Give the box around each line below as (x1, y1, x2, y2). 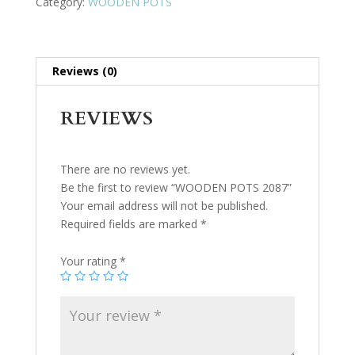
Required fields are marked (59, 216, 200, 231)
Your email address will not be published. (59, 197, 268, 213)
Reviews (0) (52, 63, 117, 78)
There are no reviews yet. (59, 161, 190, 177)
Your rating (59, 253, 120, 269)
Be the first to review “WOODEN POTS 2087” (59, 179, 292, 195)
